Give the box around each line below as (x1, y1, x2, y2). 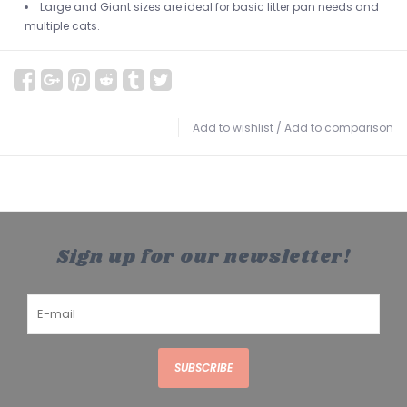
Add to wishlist (193, 120, 273, 136)
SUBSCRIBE (174, 360, 233, 376)
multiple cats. (25, 18, 100, 35)
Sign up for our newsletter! (56, 243, 351, 272)
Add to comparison (284, 120, 393, 136)
